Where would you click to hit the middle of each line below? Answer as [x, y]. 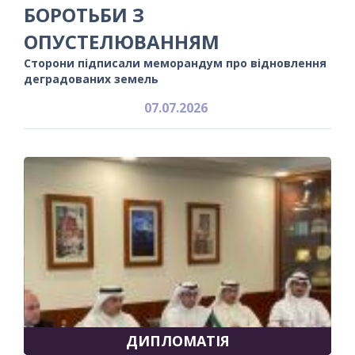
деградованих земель [91, 78]
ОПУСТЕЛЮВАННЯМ [122, 41]
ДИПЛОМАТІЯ [177, 340]
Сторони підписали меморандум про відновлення [175, 63]
